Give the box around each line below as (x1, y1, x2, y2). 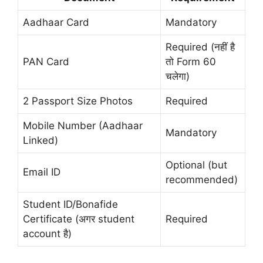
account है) (23, 228, 72, 240)
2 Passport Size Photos (23, 95, 133, 107)
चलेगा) (166, 70, 190, 83)
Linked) (23, 134, 58, 147)
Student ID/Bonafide (23, 198, 118, 211)
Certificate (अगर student (23, 213, 134, 225)
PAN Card (23, 56, 69, 68)
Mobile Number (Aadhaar (23, 120, 143, 132)
